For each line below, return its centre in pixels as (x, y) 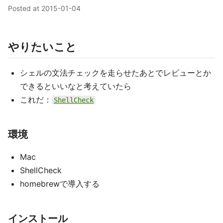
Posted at (25, 8)
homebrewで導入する (60, 184)
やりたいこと (42, 47)
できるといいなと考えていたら (76, 86)
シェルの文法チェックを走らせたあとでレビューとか (115, 73)
